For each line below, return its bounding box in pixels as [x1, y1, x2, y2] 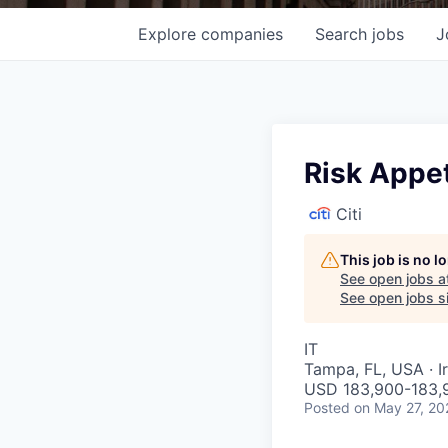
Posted [304, 398, 350, 416]
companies [201, 23, 283, 44]
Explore [138, 23, 201, 44]
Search [315, 23, 372, 44]
